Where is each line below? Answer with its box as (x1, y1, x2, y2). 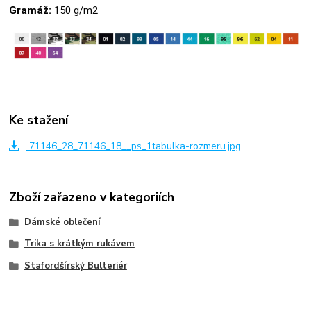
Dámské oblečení (24, 215, 101, 228)
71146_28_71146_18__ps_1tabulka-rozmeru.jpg (26, 139, 241, 153)
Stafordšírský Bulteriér (24, 260, 127, 272)
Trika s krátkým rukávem (24, 237, 135, 251)
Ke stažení (9, 111, 69, 128)
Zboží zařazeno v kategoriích (9, 189, 175, 206)
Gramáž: (9, 4, 52, 17)
